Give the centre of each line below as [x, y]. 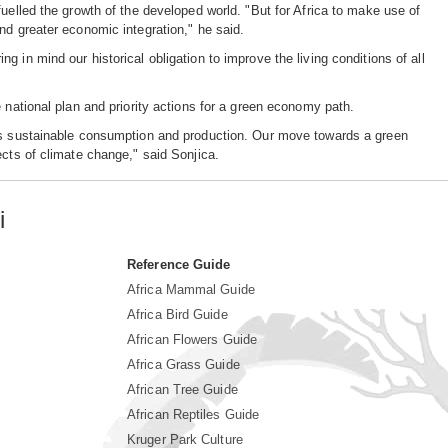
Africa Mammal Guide [191, 289]
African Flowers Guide [192, 339]
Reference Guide [179, 264]
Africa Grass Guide [183, 364]
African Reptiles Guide [193, 414]
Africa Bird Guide [177, 314]
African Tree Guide [182, 389]
